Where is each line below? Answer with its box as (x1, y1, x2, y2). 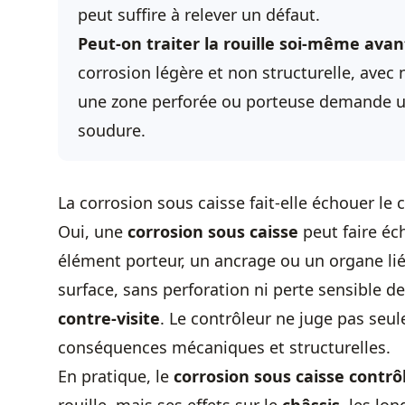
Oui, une (58, 221, 127, 242)
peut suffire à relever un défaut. (78, 4, 320, 25)
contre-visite (58, 307, 160, 329)
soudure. (78, 119, 146, 141)
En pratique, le (58, 365, 174, 387)
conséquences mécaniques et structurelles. (58, 336, 391, 358)
